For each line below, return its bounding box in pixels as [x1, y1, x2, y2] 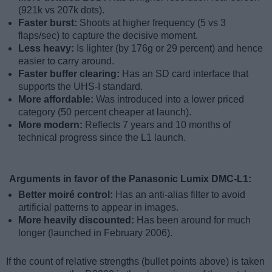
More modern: [18, 119, 85, 130]
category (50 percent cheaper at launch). [18, 106, 191, 117]
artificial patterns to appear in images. [18, 202, 178, 212]
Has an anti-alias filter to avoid [115, 189, 245, 200]
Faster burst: [18, 17, 80, 28]
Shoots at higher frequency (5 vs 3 [80, 17, 226, 28]
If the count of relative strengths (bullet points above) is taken [6, 256, 265, 267]
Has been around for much [137, 214, 251, 225]
